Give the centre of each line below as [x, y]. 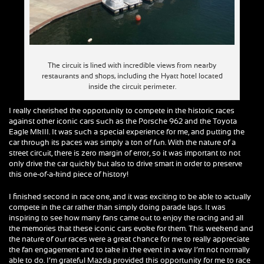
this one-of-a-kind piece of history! [69, 175]
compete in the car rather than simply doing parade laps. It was [117, 208]
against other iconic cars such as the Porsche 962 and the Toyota [123, 122]
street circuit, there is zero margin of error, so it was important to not [125, 154]
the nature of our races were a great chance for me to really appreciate [129, 240]
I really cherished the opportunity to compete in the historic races [122, 111]
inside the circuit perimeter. [132, 87]
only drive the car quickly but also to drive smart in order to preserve [126, 164]
